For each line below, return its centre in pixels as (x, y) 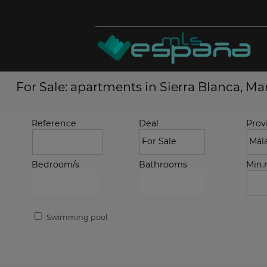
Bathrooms (163, 164)
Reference (54, 123)
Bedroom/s (55, 164)
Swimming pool (76, 217)
